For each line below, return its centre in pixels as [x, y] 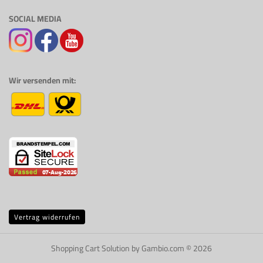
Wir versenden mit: [42, 80]
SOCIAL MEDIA [35, 19]
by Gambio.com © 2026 [171, 248]
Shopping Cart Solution [90, 248]
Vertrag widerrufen [47, 217]
